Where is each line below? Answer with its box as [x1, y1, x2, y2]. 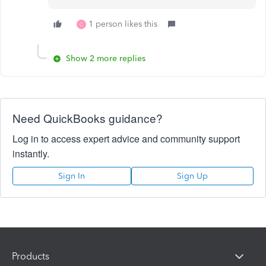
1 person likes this [88, 18, 157, 29]
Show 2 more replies [66, 53, 145, 64]
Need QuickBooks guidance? [12, 109, 163, 126]
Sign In [58, 170, 85, 181]
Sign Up [176, 170, 208, 181]
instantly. [12, 146, 49, 160]
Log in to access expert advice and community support [12, 131, 240, 145]
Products [12, 251, 49, 262]
